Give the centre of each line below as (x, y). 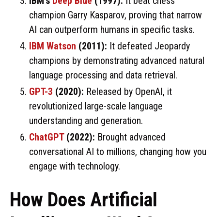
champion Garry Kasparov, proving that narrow (116, 15)
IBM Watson (53, 46)
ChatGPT (46, 137)
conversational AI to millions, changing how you (118, 151)
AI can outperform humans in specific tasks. (112, 29)
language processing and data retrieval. (103, 75)
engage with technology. (75, 166)
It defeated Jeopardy (148, 46)
